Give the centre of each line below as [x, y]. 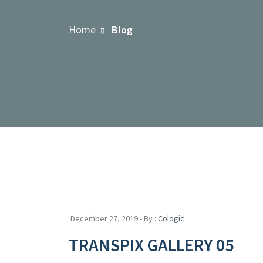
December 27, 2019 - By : [114, 218]
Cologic [171, 218]
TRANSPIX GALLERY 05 [151, 245]
